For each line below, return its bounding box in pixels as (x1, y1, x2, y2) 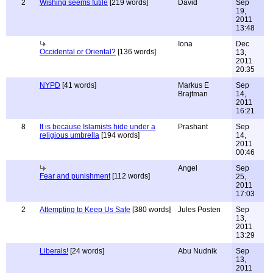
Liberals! (40, 247, 68, 255)
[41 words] (60, 81, 96, 90)
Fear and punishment (40, 172, 110, 180)
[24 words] (68, 247, 104, 255)
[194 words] (99, 131, 140, 140)
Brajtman (178, 90, 208, 98)
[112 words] (110, 172, 150, 180)
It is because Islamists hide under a (40, 122, 155, 131)
